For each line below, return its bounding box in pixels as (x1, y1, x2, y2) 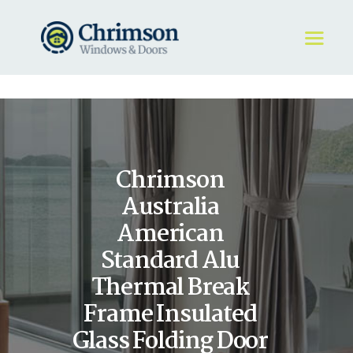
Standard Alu (100, 242, 240, 281)
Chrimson (116, 162, 225, 200)
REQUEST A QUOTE (82, 117, 191, 137)
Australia (121, 188, 219, 227)
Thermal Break (91, 269, 250, 307)
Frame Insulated (84, 295, 257, 334)
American (117, 215, 224, 254)
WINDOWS (82, 139, 140, 160)
